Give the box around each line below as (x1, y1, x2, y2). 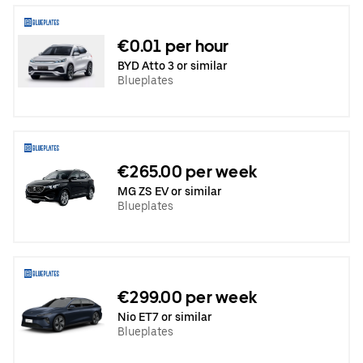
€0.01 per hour (117, 36, 229, 56)
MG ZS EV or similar (117, 184, 222, 198)
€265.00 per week (117, 161, 257, 181)
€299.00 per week (117, 287, 257, 307)
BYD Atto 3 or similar (117, 58, 228, 72)
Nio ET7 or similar (117, 310, 212, 323)
